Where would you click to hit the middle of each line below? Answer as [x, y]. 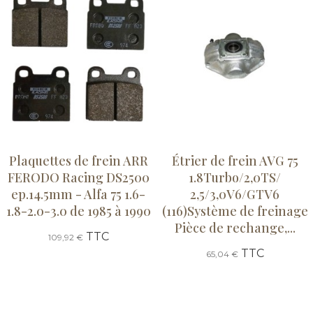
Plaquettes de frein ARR [78, 160]
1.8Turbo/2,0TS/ [235, 177]
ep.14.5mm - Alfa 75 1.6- [78, 194]
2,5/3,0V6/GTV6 [235, 194]
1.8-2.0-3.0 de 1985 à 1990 [78, 211]
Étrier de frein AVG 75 [235, 160]
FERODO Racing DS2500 [78, 177]
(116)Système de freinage [235, 211]
